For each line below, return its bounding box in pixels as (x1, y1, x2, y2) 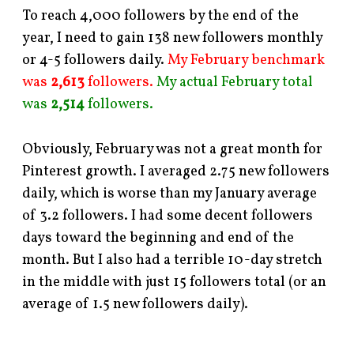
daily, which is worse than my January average (22, 183, 318, 204)
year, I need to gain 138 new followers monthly (22, 28, 323, 48)
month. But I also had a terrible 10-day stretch (22, 250, 323, 270)
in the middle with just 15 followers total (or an (22, 272, 327, 292)
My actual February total (156, 72, 314, 92)
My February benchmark (168, 50, 326, 70)
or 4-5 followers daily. (22, 50, 168, 70)
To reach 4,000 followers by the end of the (22, 6, 299, 26)
